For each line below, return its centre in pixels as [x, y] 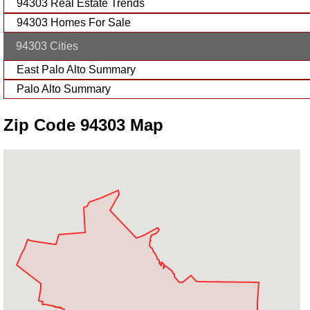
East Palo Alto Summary [76, 69]
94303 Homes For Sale [73, 22]
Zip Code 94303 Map [83, 125]
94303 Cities [47, 46]
